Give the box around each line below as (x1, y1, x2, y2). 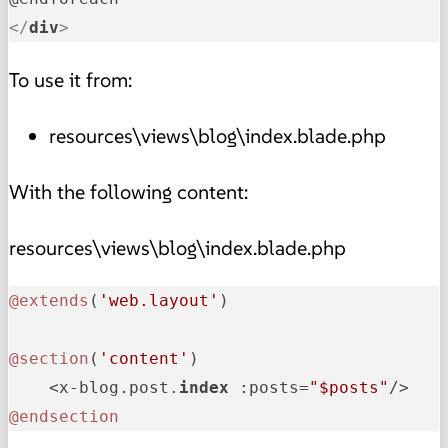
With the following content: (9, 178, 248, 205)
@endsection (9, 406, 119, 426)
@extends (9, 290, 89, 310)
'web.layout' (99, 290, 219, 310)
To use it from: (9, 66, 132, 93)
